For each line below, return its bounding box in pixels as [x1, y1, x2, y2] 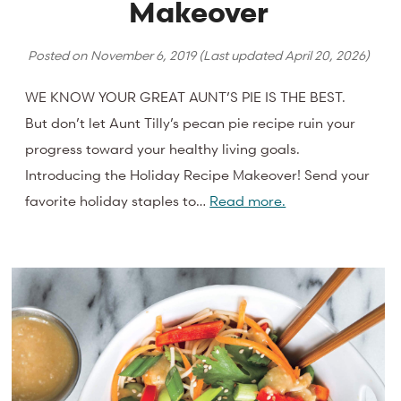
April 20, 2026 [284, 46, 365, 64]
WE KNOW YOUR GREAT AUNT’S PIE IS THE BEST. [25, 87, 346, 106]
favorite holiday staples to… [25, 191, 210, 209]
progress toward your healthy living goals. [25, 139, 301, 158]
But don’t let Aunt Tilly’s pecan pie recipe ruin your [25, 113, 356, 132]
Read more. [209, 191, 286, 209]
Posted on [27, 46, 90, 64]
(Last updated [195, 46, 285, 64]
